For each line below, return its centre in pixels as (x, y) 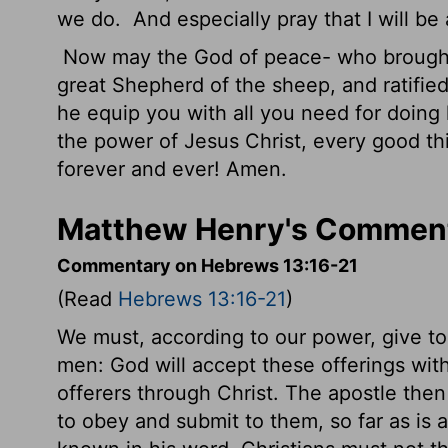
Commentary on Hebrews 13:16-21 (207, 265)
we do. (92, 19)
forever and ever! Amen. (172, 169)
